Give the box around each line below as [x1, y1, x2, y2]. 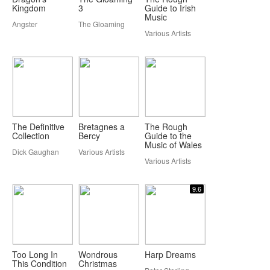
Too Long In [12, 248, 58, 260]
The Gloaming [78, 19, 125, 29]
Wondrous [78, 248, 118, 260]
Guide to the [145, 130, 192, 142]
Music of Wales [145, 139, 202, 151]
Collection [12, 130, 49, 142]
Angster [12, 19, 37, 29]
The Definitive [12, 121, 64, 133]
